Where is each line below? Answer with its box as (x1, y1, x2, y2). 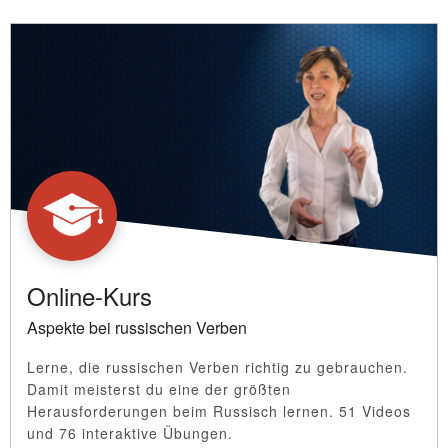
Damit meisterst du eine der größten (27, 378, 291, 399)
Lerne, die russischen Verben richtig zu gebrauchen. (27, 356, 408, 377)
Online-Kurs (27, 277, 152, 313)
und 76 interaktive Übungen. (27, 422, 233, 443)
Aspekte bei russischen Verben (27, 315, 247, 339)
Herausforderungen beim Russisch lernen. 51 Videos (27, 400, 411, 421)
